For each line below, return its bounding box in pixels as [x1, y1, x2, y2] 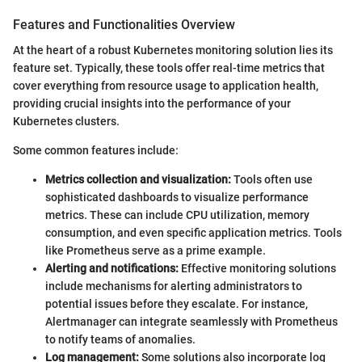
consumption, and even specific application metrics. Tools [45, 225, 342, 239]
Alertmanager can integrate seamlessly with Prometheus [45, 314, 338, 328]
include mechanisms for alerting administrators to [45, 279, 302, 293]
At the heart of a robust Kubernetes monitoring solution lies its [13, 43, 333, 57]
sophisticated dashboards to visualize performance [45, 190, 309, 204]
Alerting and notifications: [45, 261, 179, 275]
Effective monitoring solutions [179, 261, 336, 275]
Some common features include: [13, 143, 179, 157]
